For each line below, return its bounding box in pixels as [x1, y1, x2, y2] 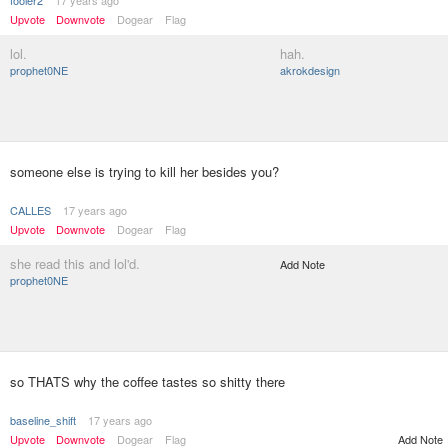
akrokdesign [280, 61, 340, 78]
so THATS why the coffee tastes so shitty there [10, 372, 285, 391]
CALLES [10, 202, 51, 218]
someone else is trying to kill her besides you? [10, 162, 279, 181]
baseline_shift [10, 412, 76, 428]
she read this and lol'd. [10, 254, 140, 273]
